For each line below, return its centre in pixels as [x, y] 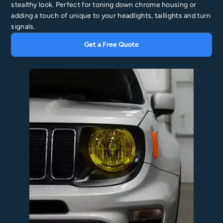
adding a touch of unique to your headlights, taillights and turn [111, 16]
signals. [23, 27]
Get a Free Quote [111, 45]
